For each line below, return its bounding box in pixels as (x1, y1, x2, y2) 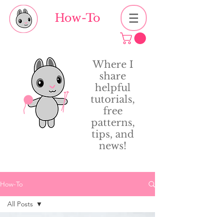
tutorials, (91, 93, 135, 106)
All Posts (7, 200, 33, 209)
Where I (92, 59, 133, 71)
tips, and (91, 128, 134, 140)
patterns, (91, 117, 135, 129)
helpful (94, 82, 131, 94)
